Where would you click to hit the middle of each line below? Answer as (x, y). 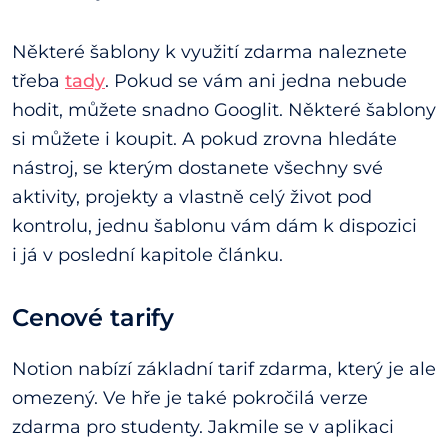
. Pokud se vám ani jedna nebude (256, 81)
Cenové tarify (93, 318)
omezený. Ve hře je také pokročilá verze (190, 397)
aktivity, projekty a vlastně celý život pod (192, 197)
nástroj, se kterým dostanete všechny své (197, 168)
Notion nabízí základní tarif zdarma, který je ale (224, 368)
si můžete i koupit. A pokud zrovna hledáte (204, 139)
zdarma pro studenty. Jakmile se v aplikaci (203, 426)
